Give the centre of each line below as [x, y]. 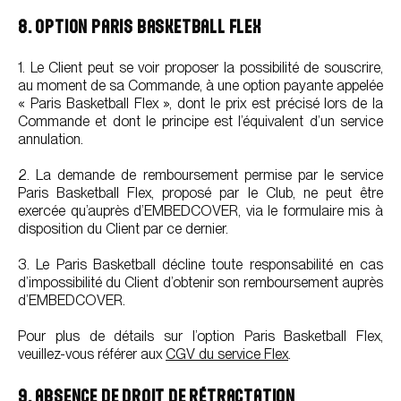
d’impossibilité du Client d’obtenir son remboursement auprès [200, 282]
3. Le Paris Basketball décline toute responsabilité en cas [200, 264]
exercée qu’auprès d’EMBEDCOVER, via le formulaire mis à [200, 211]
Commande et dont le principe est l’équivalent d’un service [200, 121]
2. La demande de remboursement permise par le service [200, 175]
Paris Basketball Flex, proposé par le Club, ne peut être [200, 193]
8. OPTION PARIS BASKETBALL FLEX [140, 26]
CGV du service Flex [227, 354]
